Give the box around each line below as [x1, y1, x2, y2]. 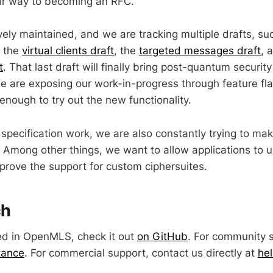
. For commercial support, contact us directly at [24, 246, 258, 259]
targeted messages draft [139, 44, 261, 57]
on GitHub [137, 230, 188, 243]
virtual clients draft [22, 44, 114, 57]
